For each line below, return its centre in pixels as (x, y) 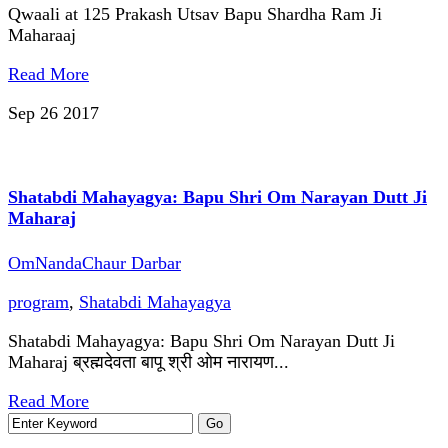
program (38, 301)
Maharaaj (42, 34)
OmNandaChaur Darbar (94, 262)
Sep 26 (35, 112)
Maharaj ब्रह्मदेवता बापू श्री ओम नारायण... (148, 361)
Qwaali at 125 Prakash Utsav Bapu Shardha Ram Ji (195, 13)
